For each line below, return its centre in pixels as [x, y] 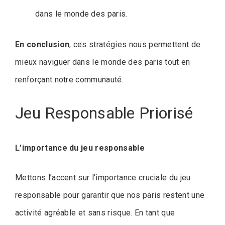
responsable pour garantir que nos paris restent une [110, 195]
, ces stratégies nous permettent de [135, 45]
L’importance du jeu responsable [80, 148]
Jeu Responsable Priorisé [104, 113]
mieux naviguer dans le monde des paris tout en [103, 62]
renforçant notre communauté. [69, 80]
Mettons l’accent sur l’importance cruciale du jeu [103, 177]
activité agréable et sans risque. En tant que [95, 212]
